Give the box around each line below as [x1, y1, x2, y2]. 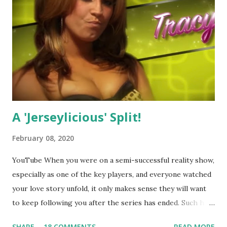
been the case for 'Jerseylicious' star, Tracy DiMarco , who [12, 212, 210, 221]
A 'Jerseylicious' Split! [12, 108, 141, 125]
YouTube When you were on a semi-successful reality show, [12, 155, 214, 165]
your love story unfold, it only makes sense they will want [12, 183, 206, 193]
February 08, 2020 [12, 133, 74, 143]
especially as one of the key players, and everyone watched [12, 169, 211, 179]
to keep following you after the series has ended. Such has [12, 198, 211, 207]
